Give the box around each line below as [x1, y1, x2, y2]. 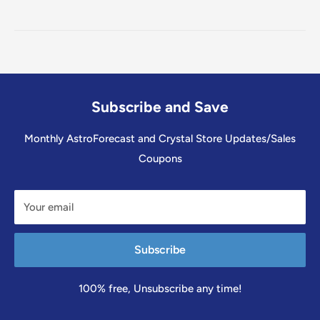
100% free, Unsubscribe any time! [78, 281, 242, 295]
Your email [24, 200, 74, 214]
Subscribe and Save [91, 97, 229, 116]
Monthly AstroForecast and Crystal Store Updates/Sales [24, 131, 296, 145]
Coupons [138, 151, 182, 165]
